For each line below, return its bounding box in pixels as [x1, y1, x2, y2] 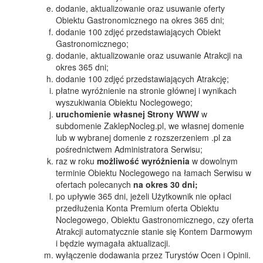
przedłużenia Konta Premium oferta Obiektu [56, 202, 219, 214]
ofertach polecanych [56, 178, 133, 190]
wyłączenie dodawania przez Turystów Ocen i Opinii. [56, 249, 251, 261]
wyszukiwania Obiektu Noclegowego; [56, 96, 193, 108]
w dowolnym [190, 155, 238, 167]
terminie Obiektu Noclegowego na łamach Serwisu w [56, 167, 251, 178]
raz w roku [56, 155, 97, 167]
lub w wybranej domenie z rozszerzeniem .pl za [56, 131, 231, 143]
